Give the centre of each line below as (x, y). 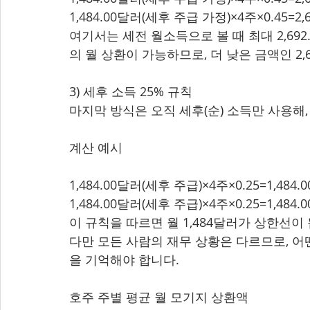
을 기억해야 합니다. (124, 259)
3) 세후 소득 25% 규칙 (131, 91)
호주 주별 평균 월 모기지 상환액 (159, 297)
